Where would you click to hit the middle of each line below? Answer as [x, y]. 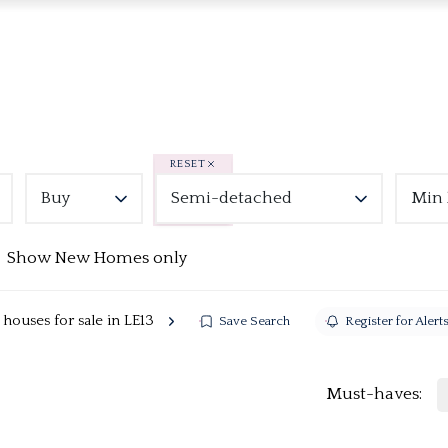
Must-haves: [373, 394]
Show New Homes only [97, 258]
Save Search [254, 320]
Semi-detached [231, 198]
